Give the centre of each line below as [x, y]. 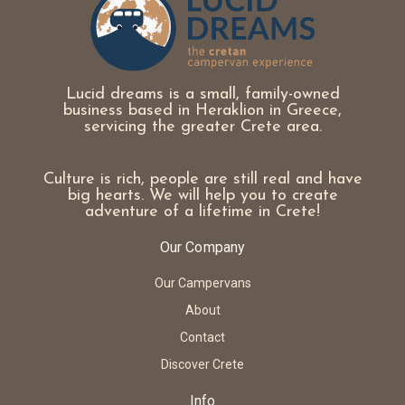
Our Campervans [202, 283]
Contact [202, 337]
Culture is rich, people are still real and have [202, 179]
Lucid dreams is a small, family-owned [202, 94]
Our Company [202, 247]
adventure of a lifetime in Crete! [202, 212]
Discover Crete [202, 364]
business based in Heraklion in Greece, [202, 110]
